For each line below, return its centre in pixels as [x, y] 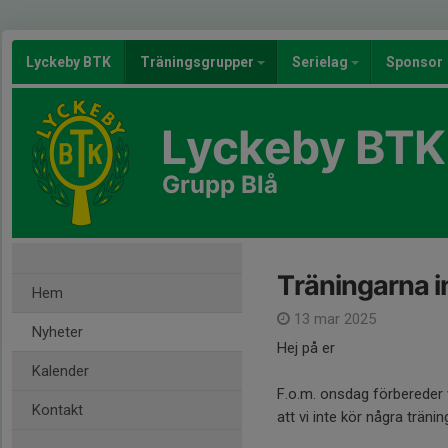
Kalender [60, 371]
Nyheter [57, 332]
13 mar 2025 [333, 319]
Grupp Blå [220, 184]
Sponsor [414, 62]
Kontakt [57, 410]
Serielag [321, 62]
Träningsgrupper [198, 62]
